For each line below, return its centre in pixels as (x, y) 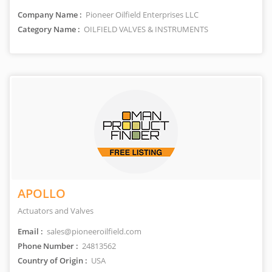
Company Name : (50, 15)
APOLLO (42, 193)
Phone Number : (48, 246)
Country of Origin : (53, 260)
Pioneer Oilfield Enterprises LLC (141, 15)
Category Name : (49, 29)
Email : (30, 231)
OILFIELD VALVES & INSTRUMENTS (145, 29)
